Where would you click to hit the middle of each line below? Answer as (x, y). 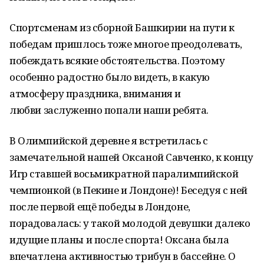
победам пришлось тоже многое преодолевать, (126, 44)
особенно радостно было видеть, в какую (110, 77)
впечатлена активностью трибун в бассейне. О (123, 256)
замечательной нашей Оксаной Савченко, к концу (131, 157)
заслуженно (73, 110)
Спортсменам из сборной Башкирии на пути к (122, 27)
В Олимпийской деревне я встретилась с (109, 141)
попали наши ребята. (156, 110)
